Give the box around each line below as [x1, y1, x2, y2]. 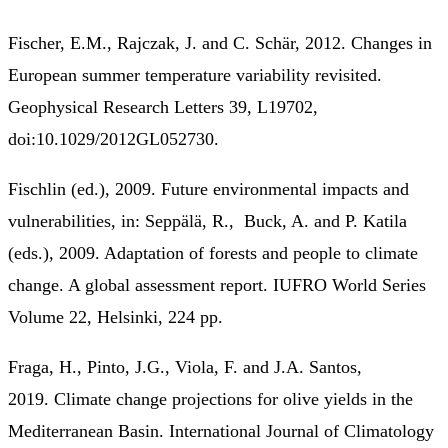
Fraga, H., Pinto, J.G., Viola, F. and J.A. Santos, [8, 356, 362, 377]
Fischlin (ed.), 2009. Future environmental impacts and [8, 178, 409, 199]
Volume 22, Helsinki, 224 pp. [8, 306, 223, 327]
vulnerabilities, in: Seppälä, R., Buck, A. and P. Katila [8, 210, 407, 231]
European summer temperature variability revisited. [8, 64, 382, 85]
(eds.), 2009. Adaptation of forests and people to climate [8, 242, 418, 263]
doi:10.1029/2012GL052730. [8, 128, 219, 149]
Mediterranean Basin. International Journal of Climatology [8, 420, 434, 441]
